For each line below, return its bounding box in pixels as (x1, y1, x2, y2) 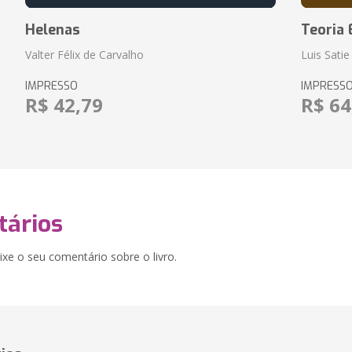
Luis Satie (301, 47, 350, 62)
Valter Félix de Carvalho (24, 47, 144, 62)
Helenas (24, 20, 80, 39)
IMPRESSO (24, 79, 78, 93)
